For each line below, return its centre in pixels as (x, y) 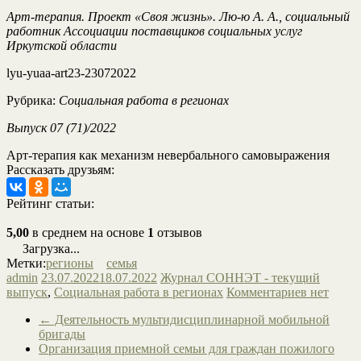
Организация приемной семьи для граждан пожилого (187, 349)
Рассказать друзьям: (60, 170)
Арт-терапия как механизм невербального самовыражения (168, 156)
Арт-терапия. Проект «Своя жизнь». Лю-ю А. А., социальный (178, 17)
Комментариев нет (278, 293)
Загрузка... (50, 249)
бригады (62, 334)
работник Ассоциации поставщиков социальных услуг (154, 31)
